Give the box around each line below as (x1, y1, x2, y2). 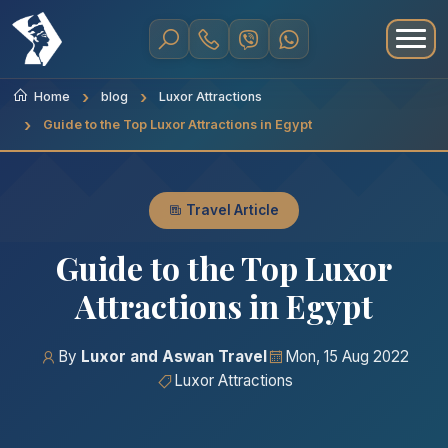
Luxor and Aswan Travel (80, 347, 267, 366)
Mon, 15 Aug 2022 (284, 347, 409, 366)
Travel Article (183, 202, 279, 218)
